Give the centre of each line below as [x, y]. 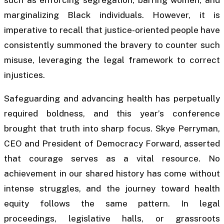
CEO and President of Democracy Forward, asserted [112, 143]
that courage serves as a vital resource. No [112, 158]
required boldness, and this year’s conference [112, 113]
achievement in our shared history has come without [112, 173]
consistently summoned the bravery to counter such [112, 45]
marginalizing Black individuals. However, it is [112, 15]
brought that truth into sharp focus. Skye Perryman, [112, 128]
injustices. [24, 75]
